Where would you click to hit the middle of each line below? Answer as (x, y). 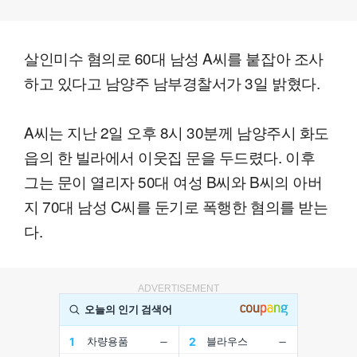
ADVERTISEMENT (178, 288)
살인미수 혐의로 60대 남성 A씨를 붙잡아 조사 (174, 57)
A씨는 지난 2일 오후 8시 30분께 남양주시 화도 (177, 131)
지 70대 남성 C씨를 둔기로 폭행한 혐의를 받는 (176, 206)
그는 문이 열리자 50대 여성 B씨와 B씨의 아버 (173, 181)
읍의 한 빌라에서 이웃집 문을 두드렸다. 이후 (170, 156)
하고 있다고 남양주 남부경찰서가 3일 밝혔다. (172, 82)
